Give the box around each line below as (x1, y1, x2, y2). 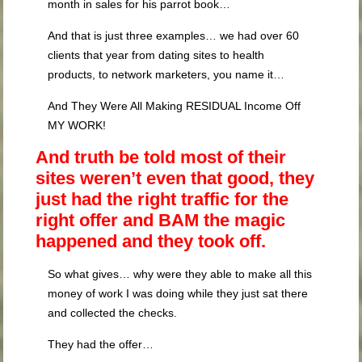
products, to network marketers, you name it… (48, 68, 285, 81)
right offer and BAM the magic (36, 210, 286, 230)
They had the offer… (48, 338, 154, 351)
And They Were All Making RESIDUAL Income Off (48, 99, 301, 112)
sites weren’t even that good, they (36, 168, 315, 188)
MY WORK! (48, 119, 107, 132)
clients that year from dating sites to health (48, 48, 265, 61)
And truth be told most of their (36, 147, 287, 167)
